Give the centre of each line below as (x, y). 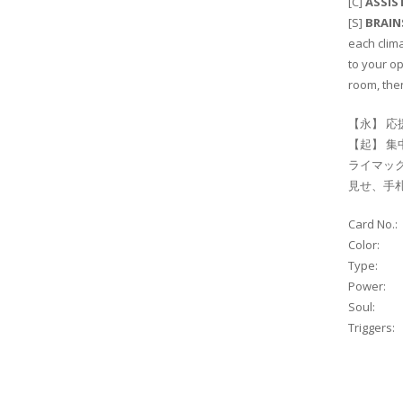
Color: (364, 245)
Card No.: (373, 224)
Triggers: (372, 328)
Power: (367, 287)
